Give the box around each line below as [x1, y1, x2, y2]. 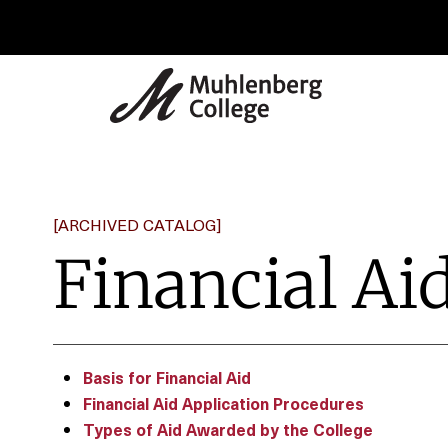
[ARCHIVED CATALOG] [53, 212, 221, 236]
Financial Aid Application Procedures [83, 391, 364, 415]
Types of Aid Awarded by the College [83, 417, 373, 441]
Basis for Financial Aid [83, 365, 251, 389]
